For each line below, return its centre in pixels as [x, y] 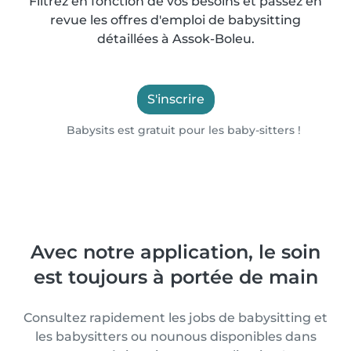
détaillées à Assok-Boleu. [175, 39]
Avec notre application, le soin [175, 252]
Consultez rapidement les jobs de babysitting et [175, 318]
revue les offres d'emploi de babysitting [175, 20]
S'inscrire [175, 99]
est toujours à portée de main [175, 277]
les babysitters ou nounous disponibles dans [175, 337]
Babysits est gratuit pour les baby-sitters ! [183, 130]
